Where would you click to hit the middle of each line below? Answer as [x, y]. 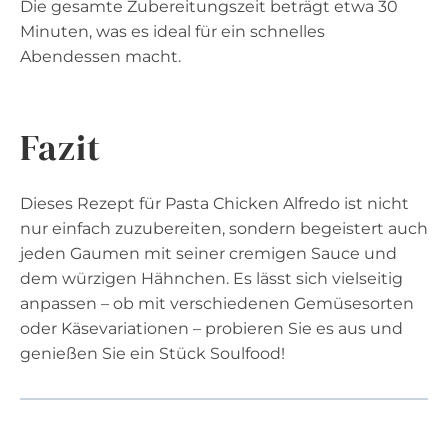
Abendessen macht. [100, 56]
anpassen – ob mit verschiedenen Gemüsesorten [217, 303]
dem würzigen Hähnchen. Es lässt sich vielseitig [211, 278]
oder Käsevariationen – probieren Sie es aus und [211, 328]
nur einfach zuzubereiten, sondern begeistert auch [224, 228]
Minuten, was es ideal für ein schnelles [172, 31]
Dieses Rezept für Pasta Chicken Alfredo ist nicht [214, 203]
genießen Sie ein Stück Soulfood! [152, 353]
